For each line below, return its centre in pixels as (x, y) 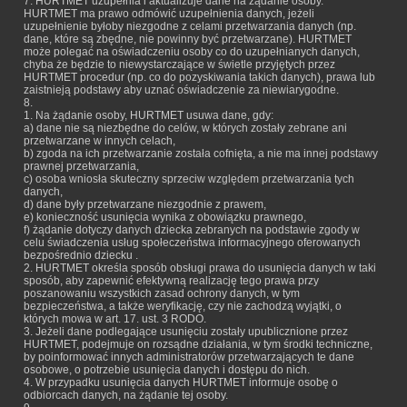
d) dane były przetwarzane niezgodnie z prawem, (145, 204)
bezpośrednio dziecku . (81, 255)
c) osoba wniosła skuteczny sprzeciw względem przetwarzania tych (189, 179)
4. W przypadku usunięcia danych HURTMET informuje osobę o (181, 382)
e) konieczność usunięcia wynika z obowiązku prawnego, (165, 217)
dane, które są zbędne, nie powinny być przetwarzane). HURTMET (188, 39)
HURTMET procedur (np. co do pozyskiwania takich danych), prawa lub (199, 77)
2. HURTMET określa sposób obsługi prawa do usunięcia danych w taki (200, 268)
